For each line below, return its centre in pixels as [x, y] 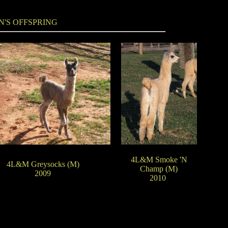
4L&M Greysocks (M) [43, 164]
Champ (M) [159, 169]
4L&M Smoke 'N [159, 160]
